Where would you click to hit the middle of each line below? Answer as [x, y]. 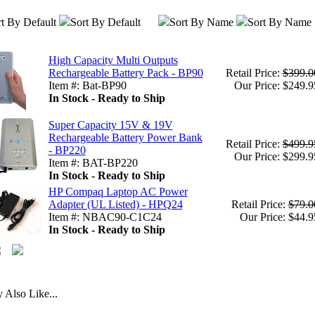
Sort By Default [105, 22]
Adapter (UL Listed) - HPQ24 [115, 204]
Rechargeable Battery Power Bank [125, 137]
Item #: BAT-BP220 [93, 163]
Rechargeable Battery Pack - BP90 [126, 73]
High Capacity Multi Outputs [113, 60]
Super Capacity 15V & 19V [110, 125]
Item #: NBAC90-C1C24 [105, 217]
